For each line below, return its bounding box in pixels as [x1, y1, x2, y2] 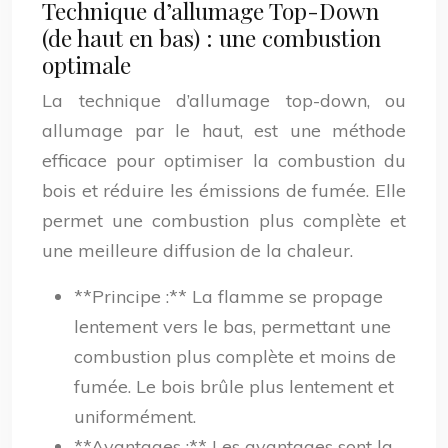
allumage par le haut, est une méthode [42, 119, 406, 142]
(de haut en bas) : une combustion [42, 22, 381, 53]
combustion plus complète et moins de [74, 345, 396, 368]
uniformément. [74, 405, 196, 428]
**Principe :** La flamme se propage [74, 285, 383, 308]
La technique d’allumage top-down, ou [42, 89, 406, 112]
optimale [42, 49, 131, 80]
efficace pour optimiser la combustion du [42, 149, 406, 172]
